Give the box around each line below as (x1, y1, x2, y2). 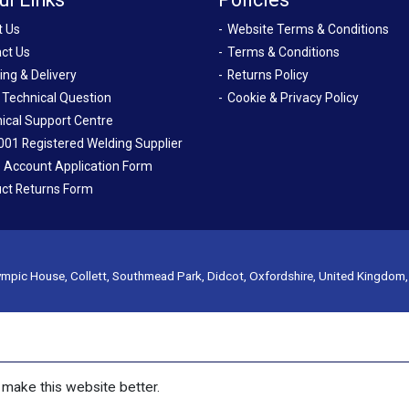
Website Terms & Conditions (227, 22, 389, 37)
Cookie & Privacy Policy (227, 90, 359, 105)
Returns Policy (227, 68, 309, 82)
